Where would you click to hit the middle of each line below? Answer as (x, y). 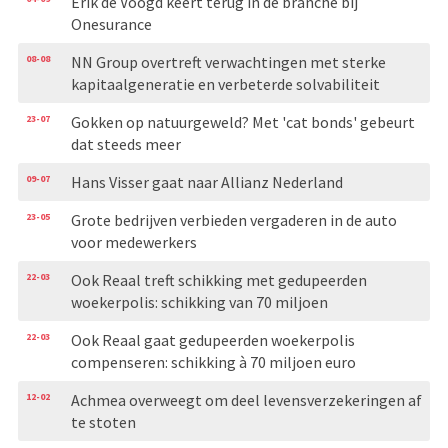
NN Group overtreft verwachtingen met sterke (228, 61)
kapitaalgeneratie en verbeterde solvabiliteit (225, 83)
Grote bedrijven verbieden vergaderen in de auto (233, 219)
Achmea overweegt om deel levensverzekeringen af (246, 399)
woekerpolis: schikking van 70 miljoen (199, 301)
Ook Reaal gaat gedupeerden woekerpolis (212, 339)
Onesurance (111, 23)
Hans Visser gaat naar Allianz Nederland (206, 181)
